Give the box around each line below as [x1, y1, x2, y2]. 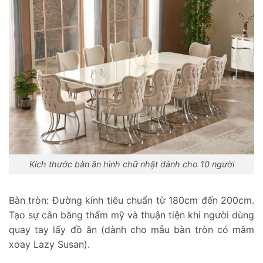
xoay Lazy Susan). [9, 238, 90, 251]
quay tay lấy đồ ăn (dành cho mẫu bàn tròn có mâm [9, 224, 254, 236]
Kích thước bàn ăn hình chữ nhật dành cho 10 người [29, 159, 234, 170]
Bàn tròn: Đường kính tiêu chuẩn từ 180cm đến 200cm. [9, 194, 254, 207]
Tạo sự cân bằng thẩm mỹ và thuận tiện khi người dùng [9, 209, 254, 221]
